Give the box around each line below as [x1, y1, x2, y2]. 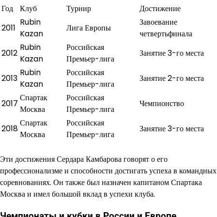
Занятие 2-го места [139, 72, 204, 84]
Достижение [139, 2, 181, 14]
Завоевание [139, 16, 177, 28]
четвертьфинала [139, 28, 192, 39]
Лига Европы [66, 22, 111, 33]
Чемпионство [139, 97, 184, 109]
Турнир [66, 2, 91, 14]
